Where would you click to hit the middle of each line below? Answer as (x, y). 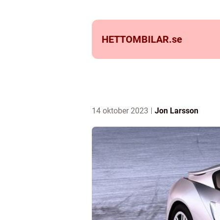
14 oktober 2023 (121, 111)
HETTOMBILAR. (137, 39)
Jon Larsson (177, 111)
